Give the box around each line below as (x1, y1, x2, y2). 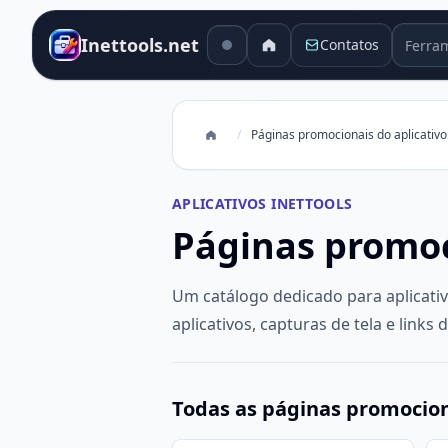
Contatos (320, 35, 379, 54)
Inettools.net (81, 33, 199, 57)
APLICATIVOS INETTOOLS (172, 194, 353, 213)
